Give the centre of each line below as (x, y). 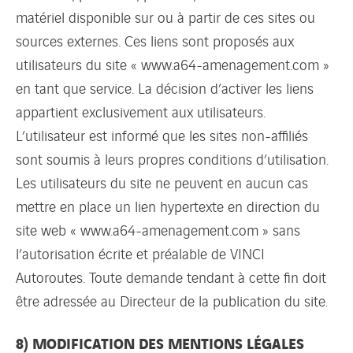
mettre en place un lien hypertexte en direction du (168, 205)
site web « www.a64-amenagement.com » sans (158, 229)
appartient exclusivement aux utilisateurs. (141, 111)
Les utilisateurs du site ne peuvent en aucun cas (162, 182)
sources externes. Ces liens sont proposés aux (155, 40)
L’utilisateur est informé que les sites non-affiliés (162, 134)
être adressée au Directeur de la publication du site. (172, 300)
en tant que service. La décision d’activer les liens (165, 87)
